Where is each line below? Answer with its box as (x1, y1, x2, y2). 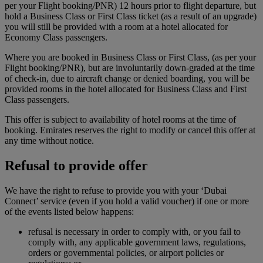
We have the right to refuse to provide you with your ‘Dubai (5, 185, 227, 195)
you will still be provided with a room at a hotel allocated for (5, 21, 228, 32)
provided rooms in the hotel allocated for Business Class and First (5, 83, 247, 94)
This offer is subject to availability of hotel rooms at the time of (5, 114, 236, 124)
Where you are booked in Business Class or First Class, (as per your (5, 52, 256, 62)
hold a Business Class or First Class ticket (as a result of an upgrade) (5, 11, 257, 21)
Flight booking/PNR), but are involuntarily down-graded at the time (5, 62, 255, 73)
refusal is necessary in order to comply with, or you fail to (28, 226, 241, 237)
